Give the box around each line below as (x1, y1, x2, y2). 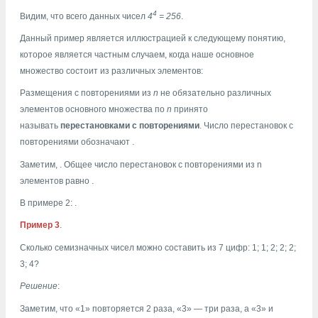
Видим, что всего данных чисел (20, 11, 148, 21)
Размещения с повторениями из (20, 88, 153, 99)
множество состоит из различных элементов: (20, 65, 203, 76)
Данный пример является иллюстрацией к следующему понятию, (20, 33, 285, 43)
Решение (20, 281, 57, 292)
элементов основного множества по (20, 104, 167, 115)
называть (20, 121, 60, 131)
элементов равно (20, 175, 92, 186)
